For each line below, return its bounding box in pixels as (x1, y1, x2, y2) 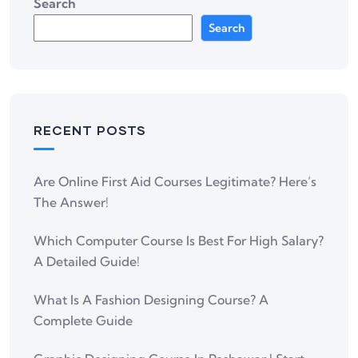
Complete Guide (34, 312, 133, 329)
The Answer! (34, 194, 109, 211)
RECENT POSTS (34, 122, 146, 138)
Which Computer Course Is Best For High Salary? (34, 233, 324, 249)
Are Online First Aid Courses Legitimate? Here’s (34, 173, 316, 190)
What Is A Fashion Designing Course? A (34, 292, 268, 308)
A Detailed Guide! (34, 253, 140, 270)
